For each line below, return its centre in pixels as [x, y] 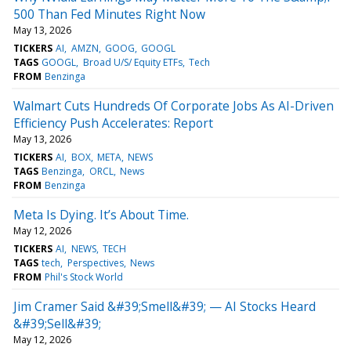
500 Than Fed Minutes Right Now [109, 14]
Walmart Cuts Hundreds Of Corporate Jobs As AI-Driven [174, 105]
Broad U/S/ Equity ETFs [132, 62]
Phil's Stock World [84, 277]
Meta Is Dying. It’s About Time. [101, 214]
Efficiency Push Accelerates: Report [113, 123]
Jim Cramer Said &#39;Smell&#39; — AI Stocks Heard [165, 306]
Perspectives [95, 262]
